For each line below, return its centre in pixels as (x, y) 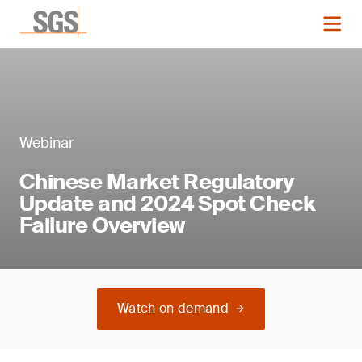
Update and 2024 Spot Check (168, 204)
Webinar (46, 143)
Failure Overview (102, 225)
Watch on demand (173, 308)
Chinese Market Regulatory (157, 182)
